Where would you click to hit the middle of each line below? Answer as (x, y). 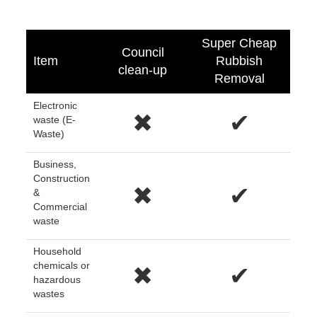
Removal (239, 79)
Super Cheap (240, 44)
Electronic (56, 106)
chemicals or (62, 266)
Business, (55, 165)
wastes (49, 294)
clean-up (143, 70)
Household (58, 252)
